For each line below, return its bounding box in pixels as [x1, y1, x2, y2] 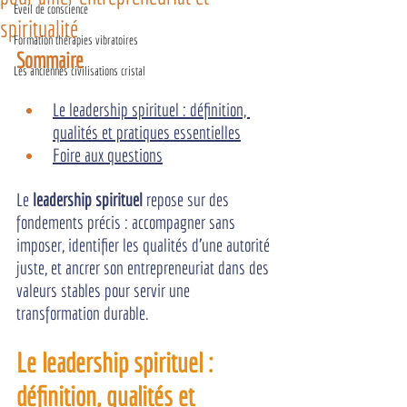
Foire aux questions [53, 144, 163, 165]
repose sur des [143, 189, 233, 210]
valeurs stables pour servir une [16, 280, 194, 301]
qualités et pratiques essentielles [53, 122, 241, 143]
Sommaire [16, 47, 83, 73]
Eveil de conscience [14, 2, 88, 16]
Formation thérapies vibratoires [14, 33, 138, 47]
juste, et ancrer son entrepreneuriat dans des [16, 257, 273, 278]
